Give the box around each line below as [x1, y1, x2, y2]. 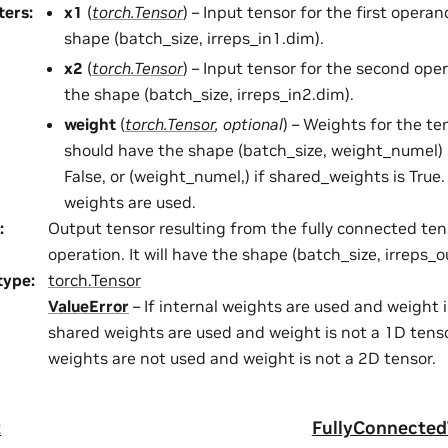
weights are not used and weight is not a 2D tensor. [48, 348, 436, 369]
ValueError [48, 296, 129, 317]
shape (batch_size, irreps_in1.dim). [64, 28, 324, 49]
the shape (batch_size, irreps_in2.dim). [64, 84, 354, 105]
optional [223, 114, 283, 135]
